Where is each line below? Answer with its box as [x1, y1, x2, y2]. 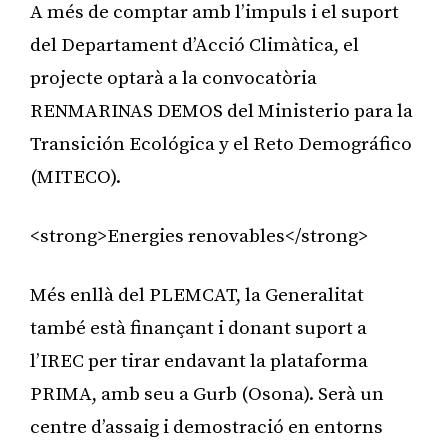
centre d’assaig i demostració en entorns [30, 415, 383, 439]
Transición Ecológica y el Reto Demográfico [30, 132, 412, 156]
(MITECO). [30, 165, 121, 189]
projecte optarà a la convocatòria [30, 66, 317, 90]
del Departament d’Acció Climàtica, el [30, 33, 359, 57]
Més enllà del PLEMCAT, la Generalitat [30, 283, 364, 307]
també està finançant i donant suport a [30, 316, 367, 340]
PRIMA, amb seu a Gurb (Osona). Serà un [30, 382, 384, 406]
